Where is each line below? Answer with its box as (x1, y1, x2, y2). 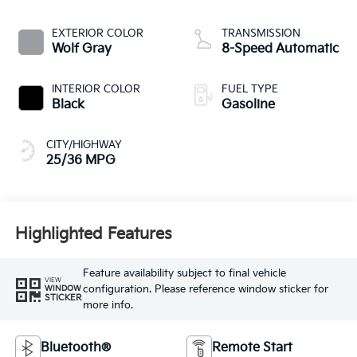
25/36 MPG (45, 153, 116, 169)
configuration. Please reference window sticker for (82, 282, 328, 296)
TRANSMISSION (222, 27, 300, 41)
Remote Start (212, 339, 292, 355)
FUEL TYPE (222, 83, 278, 96)
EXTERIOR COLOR (51, 27, 143, 41)
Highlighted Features (14, 225, 172, 244)
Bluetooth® (40, 339, 111, 355)
